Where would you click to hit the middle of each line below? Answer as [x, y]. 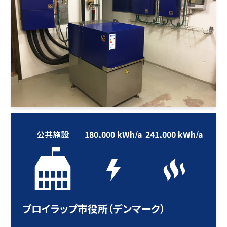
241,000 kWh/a [174, 134]
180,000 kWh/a [113, 134]
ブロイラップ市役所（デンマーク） [94, 209]
